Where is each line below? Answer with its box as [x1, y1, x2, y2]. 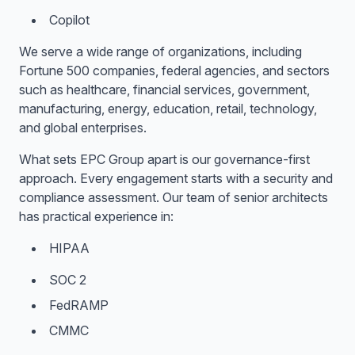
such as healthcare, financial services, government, [19, 82, 310, 97]
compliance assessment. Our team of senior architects [19, 189, 328, 205]
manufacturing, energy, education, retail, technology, [19, 101, 317, 116]
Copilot [49, 12, 90, 28]
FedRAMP [49, 297, 109, 313]
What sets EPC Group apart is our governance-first [19, 151, 310, 167]
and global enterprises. [19, 120, 147, 136]
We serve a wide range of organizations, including [19, 44, 302, 59]
